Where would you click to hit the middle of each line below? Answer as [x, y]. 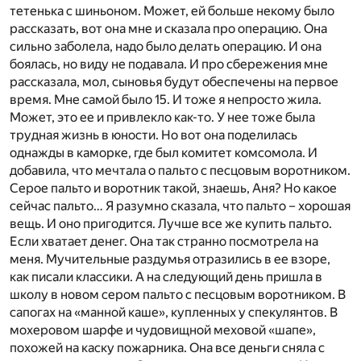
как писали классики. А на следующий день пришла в [166, 277]
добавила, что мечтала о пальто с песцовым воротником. [180, 170]
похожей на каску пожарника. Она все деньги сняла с [167, 348]
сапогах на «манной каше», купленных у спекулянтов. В [174, 312]
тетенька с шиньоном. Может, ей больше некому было [172, 11]
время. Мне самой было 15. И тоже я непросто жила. [166, 100]
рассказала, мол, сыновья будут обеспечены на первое [174, 82]
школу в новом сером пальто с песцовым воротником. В [178, 295]
